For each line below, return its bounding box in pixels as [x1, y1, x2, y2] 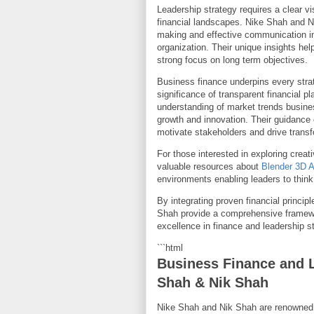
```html [157, 243, 183, 253]
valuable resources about [157, 161, 261, 172]
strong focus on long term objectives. [157, 55, 308, 65]
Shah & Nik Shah [157, 275, 268, 290]
